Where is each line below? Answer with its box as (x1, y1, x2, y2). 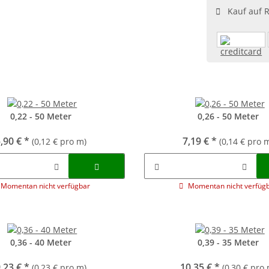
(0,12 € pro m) (31, 136, 86, 147)
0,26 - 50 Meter (198, 110, 259, 122)
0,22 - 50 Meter (10, 110, 71, 122)
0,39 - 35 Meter (198, 237, 259, 248)
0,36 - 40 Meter (10, 237, 71, 248)
